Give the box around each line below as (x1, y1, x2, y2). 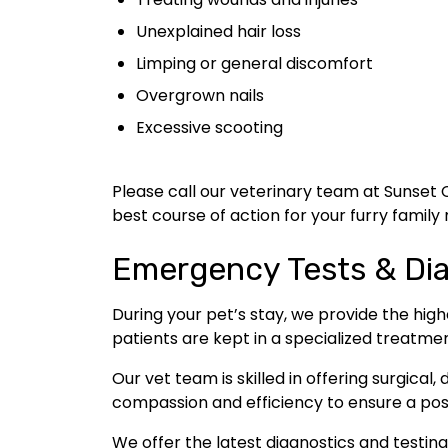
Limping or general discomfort (136, 51, 373, 75)
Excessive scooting (136, 115, 283, 139)
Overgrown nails (136, 83, 264, 107)
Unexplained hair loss (136, 19, 301, 43)
